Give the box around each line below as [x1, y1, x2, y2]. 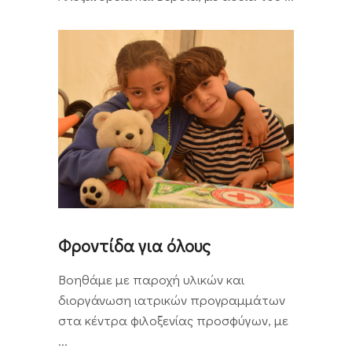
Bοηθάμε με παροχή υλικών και [58, 270, 244, 289]
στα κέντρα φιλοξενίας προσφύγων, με [58, 311, 288, 330]
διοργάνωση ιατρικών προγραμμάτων [58, 291, 285, 310]
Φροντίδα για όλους [58, 234, 211, 258]
